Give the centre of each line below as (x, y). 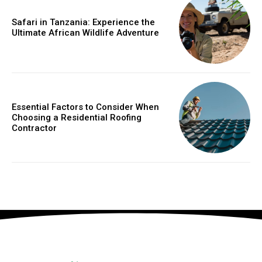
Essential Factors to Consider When (85, 107)
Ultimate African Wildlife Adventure (85, 33)
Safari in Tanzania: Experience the (83, 23)
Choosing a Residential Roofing (77, 117)
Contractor (34, 128)
